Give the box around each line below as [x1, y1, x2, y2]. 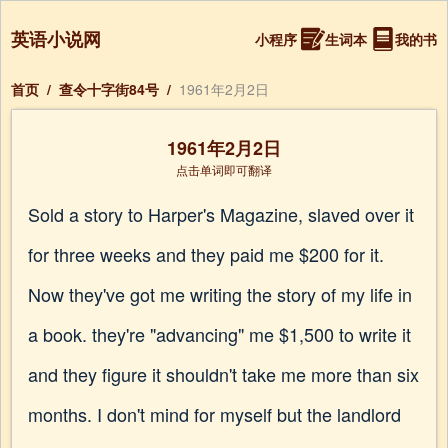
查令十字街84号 [59, 79, 159, 99]
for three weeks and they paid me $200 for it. [28, 241, 384, 267]
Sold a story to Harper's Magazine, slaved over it [28, 201, 414, 227]
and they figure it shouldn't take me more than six [28, 361, 419, 387]
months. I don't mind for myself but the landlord [28, 401, 401, 427]
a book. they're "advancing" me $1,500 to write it [28, 321, 411, 347]
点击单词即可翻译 [176, 161, 272, 178]
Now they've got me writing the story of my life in [28, 281, 412, 307]
